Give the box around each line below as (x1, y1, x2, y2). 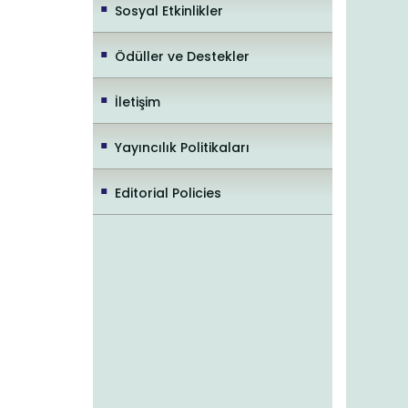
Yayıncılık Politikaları (115, 138, 250, 157)
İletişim (115, 92, 160, 111)
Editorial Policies (115, 183, 221, 202)
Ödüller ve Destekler (115, 46, 250, 66)
